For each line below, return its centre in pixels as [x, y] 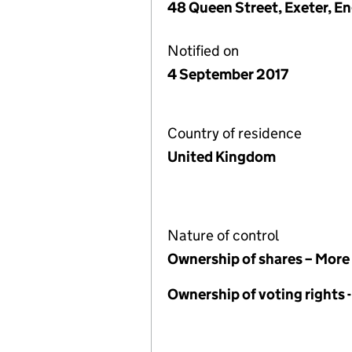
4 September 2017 [228, 74]
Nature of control [223, 235]
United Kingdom [222, 157]
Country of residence [235, 133]
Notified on [203, 51]
